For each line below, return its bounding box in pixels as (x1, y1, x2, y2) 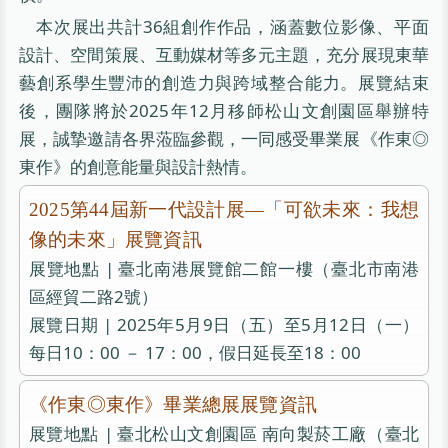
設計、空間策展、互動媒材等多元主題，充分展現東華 (19, 42, 429, 66)
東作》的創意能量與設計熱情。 (19, 154, 258, 178)
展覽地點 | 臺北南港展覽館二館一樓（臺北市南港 (28, 256, 420, 280)
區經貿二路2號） (28, 284, 158, 308)
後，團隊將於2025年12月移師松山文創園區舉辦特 (19, 98, 429, 122)
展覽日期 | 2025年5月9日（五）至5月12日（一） (28, 312, 420, 336)
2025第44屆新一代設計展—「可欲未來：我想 (28, 198, 420, 220)
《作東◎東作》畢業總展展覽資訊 (28, 393, 317, 415)
